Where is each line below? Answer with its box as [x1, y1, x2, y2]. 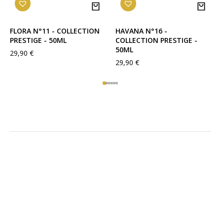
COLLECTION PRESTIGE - [115, 35, 197, 45]
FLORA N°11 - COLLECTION [10, 26, 100, 36]
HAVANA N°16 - [115, 26, 167, 36]
